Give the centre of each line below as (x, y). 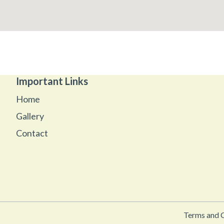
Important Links (52, 81)
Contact (32, 133)
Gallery (30, 116)
